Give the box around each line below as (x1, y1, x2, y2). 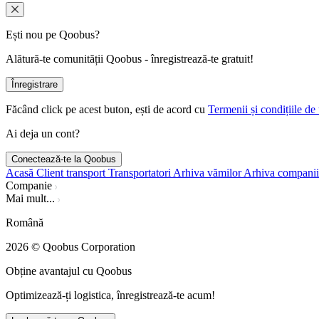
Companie (6, 179, 52, 192)
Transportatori (108, 166, 171, 179)
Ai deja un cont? (6, 127, 80, 140)
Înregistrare (11, 78, 58, 90)
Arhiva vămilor (173, 166, 241, 179)
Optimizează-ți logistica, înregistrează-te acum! (6, 288, 215, 301)
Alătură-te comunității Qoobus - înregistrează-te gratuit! (6, 52, 253, 65)
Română (6, 216, 43, 229)
